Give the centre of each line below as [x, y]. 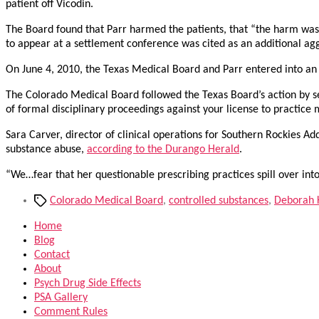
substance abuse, [46, 150]
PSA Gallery [61, 298]
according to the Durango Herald [163, 150]
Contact [52, 255]
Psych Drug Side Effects [88, 284]
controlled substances [219, 201]
